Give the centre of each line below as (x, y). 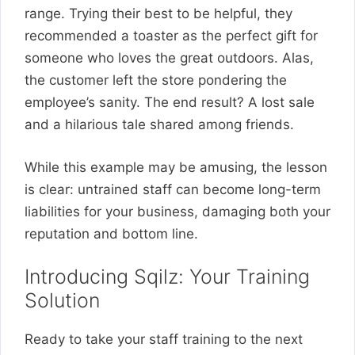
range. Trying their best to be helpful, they (158, 13)
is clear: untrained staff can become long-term (173, 189)
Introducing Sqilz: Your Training (167, 277)
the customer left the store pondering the (156, 80)
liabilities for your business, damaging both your (177, 211)
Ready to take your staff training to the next (164, 339)
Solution (62, 300)
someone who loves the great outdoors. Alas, (169, 58)
